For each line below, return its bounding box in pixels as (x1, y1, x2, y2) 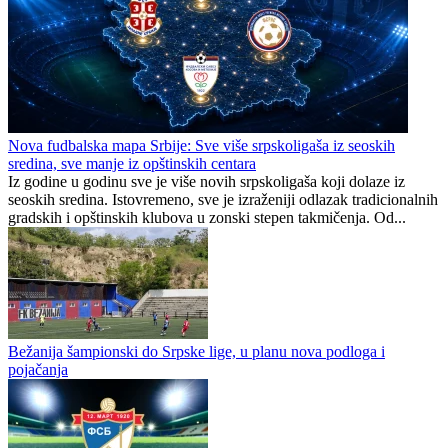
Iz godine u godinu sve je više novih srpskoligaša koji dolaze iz (8, 173, 405, 191)
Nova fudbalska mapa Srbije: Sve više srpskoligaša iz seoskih (8, 137, 395, 155)
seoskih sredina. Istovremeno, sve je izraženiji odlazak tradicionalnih (8, 191, 438, 209)
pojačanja (8, 361, 68, 379)
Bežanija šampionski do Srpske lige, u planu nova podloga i (8, 343, 385, 361)
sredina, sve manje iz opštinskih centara (8, 155, 256, 173)
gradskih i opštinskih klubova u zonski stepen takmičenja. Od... (8, 209, 406, 227)
